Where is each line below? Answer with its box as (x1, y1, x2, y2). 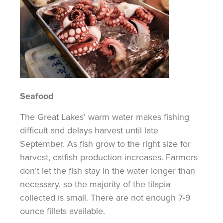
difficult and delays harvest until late (20, 123, 158, 136)
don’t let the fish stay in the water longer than (20, 164, 195, 177)
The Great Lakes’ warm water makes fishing (20, 110, 189, 123)
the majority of (75, 177, 130, 190)
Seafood (20, 89, 54, 103)
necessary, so (20, 177, 75, 190)
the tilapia (130, 177, 170, 190)
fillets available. (44, 204, 105, 217)
